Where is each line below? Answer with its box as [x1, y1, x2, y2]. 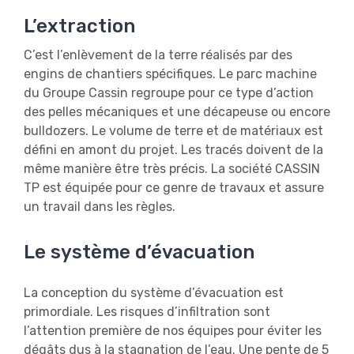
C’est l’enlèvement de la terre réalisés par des [24, 47, 292, 62]
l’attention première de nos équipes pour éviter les [24, 323, 322, 338]
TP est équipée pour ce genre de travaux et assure [24, 180, 324, 195]
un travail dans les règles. [24, 199, 175, 214]
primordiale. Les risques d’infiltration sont [24, 304, 270, 319]
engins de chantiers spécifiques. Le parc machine [24, 66, 317, 81]
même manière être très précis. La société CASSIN [24, 161, 320, 176]
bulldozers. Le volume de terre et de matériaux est [24, 123, 323, 138]
